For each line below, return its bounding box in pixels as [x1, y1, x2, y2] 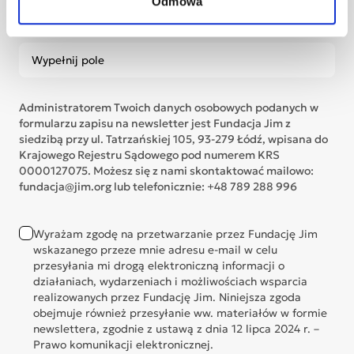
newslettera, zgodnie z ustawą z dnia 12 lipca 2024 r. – [33, 322, 319, 336]
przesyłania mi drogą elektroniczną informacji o [33, 258, 284, 273]
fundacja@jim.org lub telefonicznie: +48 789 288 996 [19, 179, 297, 194]
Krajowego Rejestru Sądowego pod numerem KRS [19, 148, 280, 162]
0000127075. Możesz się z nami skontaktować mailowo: [19, 164, 314, 178]
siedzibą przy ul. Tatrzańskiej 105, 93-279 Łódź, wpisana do [19, 132, 328, 146]
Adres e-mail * [19, 23, 95, 37]
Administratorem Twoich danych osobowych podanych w [19, 100, 318, 115]
